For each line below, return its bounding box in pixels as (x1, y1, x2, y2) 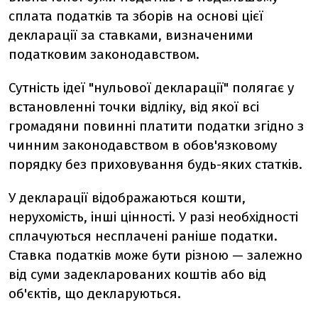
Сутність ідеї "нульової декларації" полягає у (9, 79, 294, 96)
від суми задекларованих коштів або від (9, 266, 266, 283)
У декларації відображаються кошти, (9, 190, 246, 206)
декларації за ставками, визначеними (9, 27, 253, 43)
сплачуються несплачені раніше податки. (9, 228, 278, 244)
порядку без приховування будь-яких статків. (9, 156, 302, 172)
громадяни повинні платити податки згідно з (9, 118, 304, 134)
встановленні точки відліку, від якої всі (9, 99, 259, 115)
